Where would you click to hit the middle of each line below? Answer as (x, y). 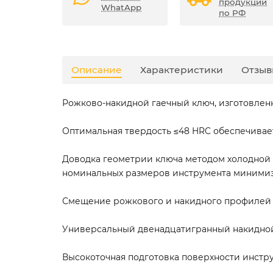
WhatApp (121, 8)
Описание (97, 70)
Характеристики (182, 70)
